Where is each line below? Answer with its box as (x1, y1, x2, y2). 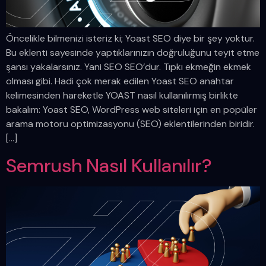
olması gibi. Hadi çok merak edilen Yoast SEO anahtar (6, 75, 234, 88)
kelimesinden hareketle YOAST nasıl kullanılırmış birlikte (6, 89, 238, 102)
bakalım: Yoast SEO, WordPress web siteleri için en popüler (6, 103, 257, 116)
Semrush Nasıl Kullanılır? (6, 153, 212, 178)
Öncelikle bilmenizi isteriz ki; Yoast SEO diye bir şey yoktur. (6, 32, 255, 45)
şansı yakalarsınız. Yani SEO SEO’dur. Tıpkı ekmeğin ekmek (6, 61, 251, 74)
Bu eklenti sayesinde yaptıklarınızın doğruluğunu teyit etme (6, 46, 259, 59)
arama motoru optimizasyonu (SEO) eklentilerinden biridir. (6, 118, 255, 131)
